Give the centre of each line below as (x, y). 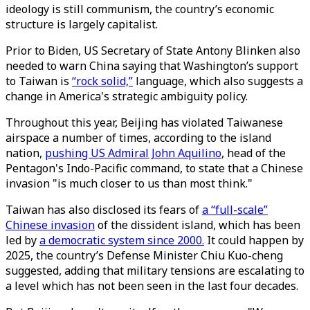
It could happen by (254, 240)
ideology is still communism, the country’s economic (140, 9)
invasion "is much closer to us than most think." (130, 183)
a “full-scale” (235, 210)
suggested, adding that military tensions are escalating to (155, 271)
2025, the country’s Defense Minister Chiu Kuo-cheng (144, 255)
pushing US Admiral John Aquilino (133, 153)
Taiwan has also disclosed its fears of (104, 210)
